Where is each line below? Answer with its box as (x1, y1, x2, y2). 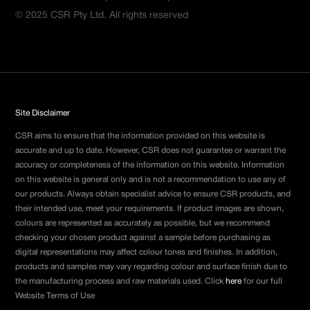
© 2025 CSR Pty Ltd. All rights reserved (15, 10, 189, 20)
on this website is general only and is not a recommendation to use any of (15, 175, 286, 183)
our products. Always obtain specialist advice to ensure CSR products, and (15, 190, 291, 198)
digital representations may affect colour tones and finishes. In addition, (15, 248, 278, 256)
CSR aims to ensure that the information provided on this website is (15, 131, 266, 140)
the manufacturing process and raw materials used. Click (15, 277, 226, 285)
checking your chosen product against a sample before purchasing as (15, 233, 271, 241)
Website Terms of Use (15, 291, 95, 300)
